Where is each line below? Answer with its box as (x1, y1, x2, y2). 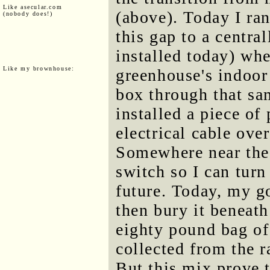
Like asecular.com (3, 3, 63, 10)
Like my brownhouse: (3, 64, 75, 72)
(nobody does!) (3, 10, 53, 17)
